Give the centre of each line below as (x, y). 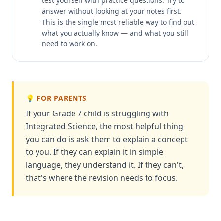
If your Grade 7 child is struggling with (97, 113)
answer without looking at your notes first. (112, 11)
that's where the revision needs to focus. (102, 178)
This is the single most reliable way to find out (118, 22)
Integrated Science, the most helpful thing (104, 126)
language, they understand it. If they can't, (105, 165)
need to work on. (70, 44)
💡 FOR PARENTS (56, 98)
